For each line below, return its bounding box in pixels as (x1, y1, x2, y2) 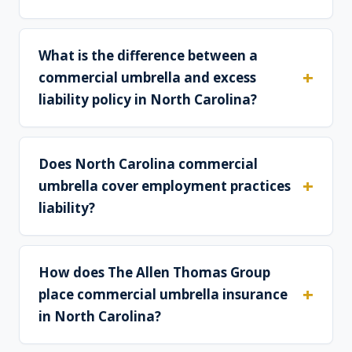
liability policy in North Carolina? (38, 90, 257, 109)
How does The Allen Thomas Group (38, 263, 270, 282)
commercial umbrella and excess (38, 68, 256, 87)
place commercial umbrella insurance (38, 285, 288, 304)
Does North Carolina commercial (38, 155, 258, 174)
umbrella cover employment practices (38, 177, 291, 196)
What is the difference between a (38, 46, 258, 65)
